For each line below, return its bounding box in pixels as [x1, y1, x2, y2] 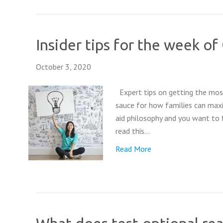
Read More [115, 144, 151, 154]
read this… [115, 126, 150, 136]
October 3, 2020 [36, 62, 91, 72]
